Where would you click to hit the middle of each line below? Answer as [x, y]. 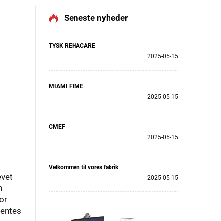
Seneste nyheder [96, 18]
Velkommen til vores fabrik [84, 167]
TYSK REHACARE [72, 46]
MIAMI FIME [66, 86]
